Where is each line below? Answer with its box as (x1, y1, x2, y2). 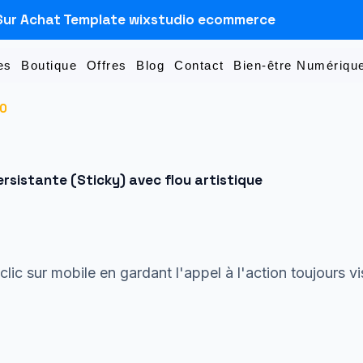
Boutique (21, 58, 78, 72)
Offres (86, 58, 127, 72)
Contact (174, 58, 224, 72)
